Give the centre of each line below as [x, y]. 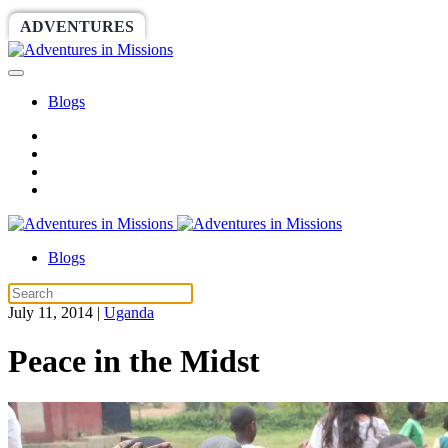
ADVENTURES [77, 26]
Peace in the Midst [134, 361]
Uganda [129, 312]
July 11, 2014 [50, 312]
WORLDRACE [217, 26]
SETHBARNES [355, 26]
